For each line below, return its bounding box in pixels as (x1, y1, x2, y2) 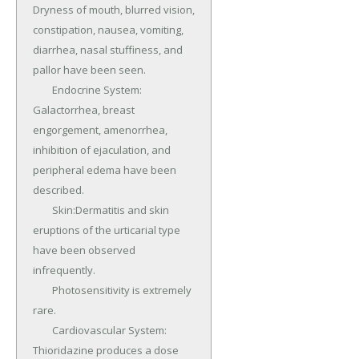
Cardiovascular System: (33, 323, 52, 338)
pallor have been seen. (33, 63, 146, 78)
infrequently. (33, 263, 95, 278)
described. (33, 183, 84, 198)
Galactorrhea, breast (33, 103, 135, 118)
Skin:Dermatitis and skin (33, 203, 52, 218)
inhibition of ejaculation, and (33, 143, 171, 158)
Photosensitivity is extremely (33, 283, 52, 298)
